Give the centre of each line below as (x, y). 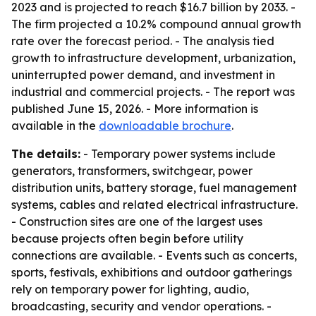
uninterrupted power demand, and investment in (143, 75)
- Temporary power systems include (178, 154)
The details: (46, 154)
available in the (55, 126)
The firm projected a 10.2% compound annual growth (156, 24)
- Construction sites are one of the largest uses (137, 221)
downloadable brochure (165, 126)
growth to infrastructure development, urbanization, (153, 58)
